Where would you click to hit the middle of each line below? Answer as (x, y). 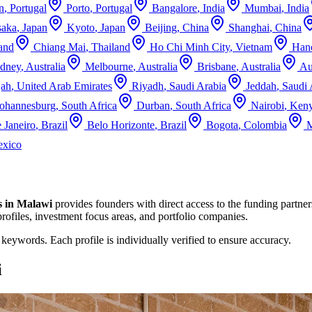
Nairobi (267, 105)
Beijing (161, 27)
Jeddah (261, 86)
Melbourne (109, 66)
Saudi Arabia (198, 86)
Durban (153, 105)
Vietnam (254, 47)
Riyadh (148, 86)
